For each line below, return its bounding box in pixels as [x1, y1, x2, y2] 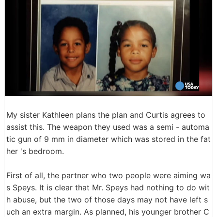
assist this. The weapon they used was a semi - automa [6, 122, 209, 132]
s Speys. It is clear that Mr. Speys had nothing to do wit [6, 183, 210, 193]
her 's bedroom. [6, 146, 64, 156]
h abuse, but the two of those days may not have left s [6, 195, 208, 205]
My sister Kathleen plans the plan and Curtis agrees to [6, 110, 205, 120]
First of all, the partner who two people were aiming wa [6, 170, 211, 181]
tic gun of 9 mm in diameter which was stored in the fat [6, 134, 211, 144]
